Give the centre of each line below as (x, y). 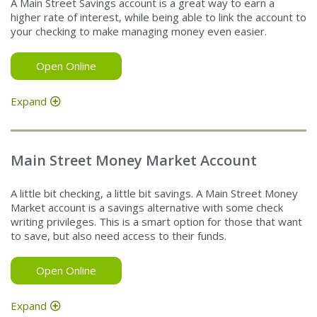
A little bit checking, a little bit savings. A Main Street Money (154, 193)
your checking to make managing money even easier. (139, 31)
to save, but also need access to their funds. (119, 235)
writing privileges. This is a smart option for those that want (156, 221)
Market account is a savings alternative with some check (147, 207)
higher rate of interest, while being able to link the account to (158, 17)
